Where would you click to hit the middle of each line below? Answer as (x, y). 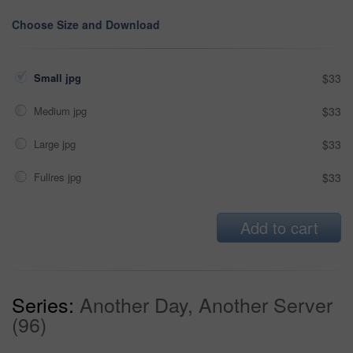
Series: (43, 305)
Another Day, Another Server (206, 305)
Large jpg (56, 144)
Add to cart (279, 228)
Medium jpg (62, 111)
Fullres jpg (59, 177)
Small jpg (59, 78)
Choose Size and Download (86, 25)
